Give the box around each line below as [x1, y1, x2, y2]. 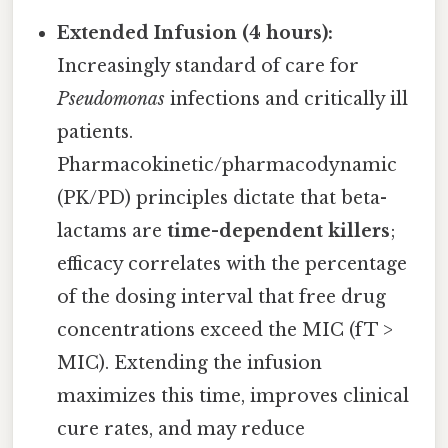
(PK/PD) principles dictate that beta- [57, 187, 388, 210]
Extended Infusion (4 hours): [57, 22, 334, 45]
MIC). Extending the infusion [57, 352, 323, 375]
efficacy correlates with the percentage [57, 253, 408, 276]
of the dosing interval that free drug [57, 286, 387, 309]
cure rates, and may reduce [57, 418, 306, 441]
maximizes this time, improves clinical [57, 385, 410, 408]
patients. [57, 121, 134, 144]
